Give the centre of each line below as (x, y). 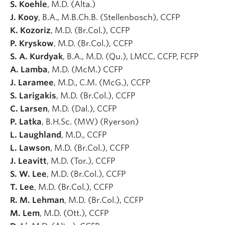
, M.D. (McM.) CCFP (85, 69)
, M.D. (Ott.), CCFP (75, 213)
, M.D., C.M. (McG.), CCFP (103, 82)
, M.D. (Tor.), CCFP (82, 161)
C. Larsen (29, 108)
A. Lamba (29, 69)
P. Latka (26, 122)
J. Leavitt (28, 161)
